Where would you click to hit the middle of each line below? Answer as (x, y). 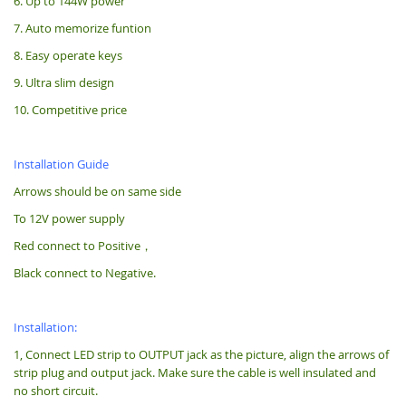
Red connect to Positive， (83, 245)
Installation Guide (61, 164)
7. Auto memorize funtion (82, 28)
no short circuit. (56, 390)
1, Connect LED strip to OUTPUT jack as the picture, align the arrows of (201, 354)
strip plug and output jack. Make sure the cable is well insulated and (195, 372)
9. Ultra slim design (64, 82)
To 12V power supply (69, 218)
